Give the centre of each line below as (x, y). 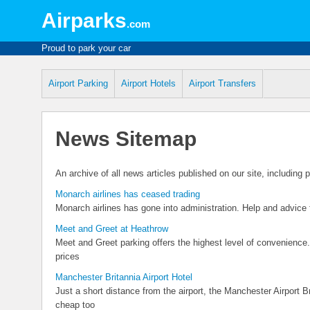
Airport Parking (78, 83)
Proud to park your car (86, 48)
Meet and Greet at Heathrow (112, 229)
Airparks (84, 20)
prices (67, 256)
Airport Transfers (222, 83)
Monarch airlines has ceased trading (128, 194)
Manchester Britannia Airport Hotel (124, 277)
